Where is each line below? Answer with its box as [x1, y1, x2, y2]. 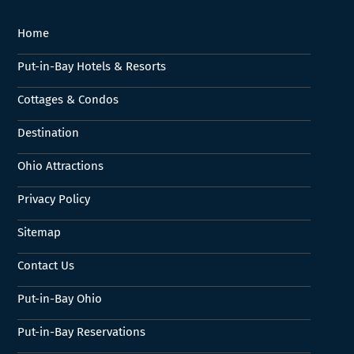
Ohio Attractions [17, 158, 104, 173]
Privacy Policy [17, 191, 90, 206]
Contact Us [17, 258, 74, 273]
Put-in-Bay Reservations [17, 324, 145, 339]
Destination [17, 125, 79, 140]
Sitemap [17, 224, 61, 239]
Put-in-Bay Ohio [17, 291, 102, 306]
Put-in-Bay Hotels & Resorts [17, 58, 166, 73]
